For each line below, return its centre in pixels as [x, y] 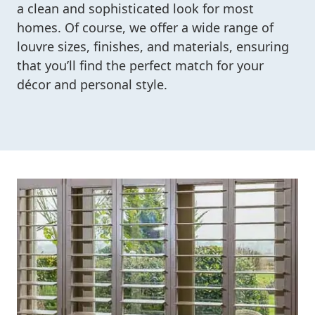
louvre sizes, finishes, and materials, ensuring [153, 47]
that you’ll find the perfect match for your [140, 66]
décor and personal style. [92, 85]
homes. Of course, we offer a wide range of [145, 28]
